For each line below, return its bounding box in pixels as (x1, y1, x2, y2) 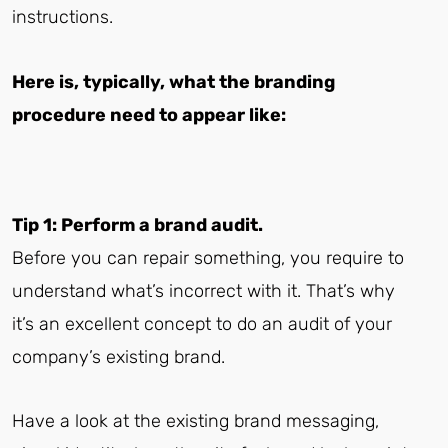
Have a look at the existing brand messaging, (12, 410, 379, 433)
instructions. (12, 6, 113, 29)
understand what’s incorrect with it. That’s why (12, 279, 395, 302)
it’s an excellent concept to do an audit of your (12, 312, 392, 335)
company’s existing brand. (12, 345, 225, 368)
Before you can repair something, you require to (12, 246, 404, 269)
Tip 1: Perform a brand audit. (12, 213, 263, 236)
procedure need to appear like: (12, 103, 286, 126)
